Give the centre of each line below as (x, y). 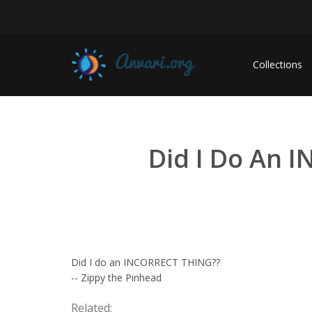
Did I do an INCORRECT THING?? (146, 262)
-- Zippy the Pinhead (116, 278)
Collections (278, 64)
